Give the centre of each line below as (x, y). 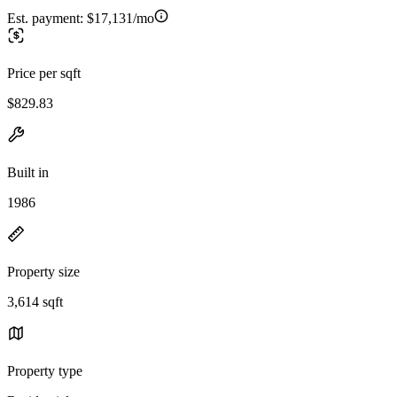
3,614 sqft (35, 301)
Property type (45, 370)
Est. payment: (47, 18)
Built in (28, 172)
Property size (43, 271)
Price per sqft (44, 73)
